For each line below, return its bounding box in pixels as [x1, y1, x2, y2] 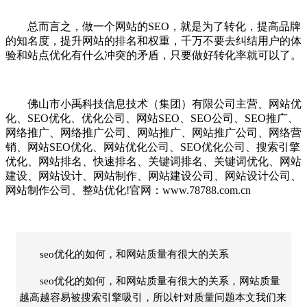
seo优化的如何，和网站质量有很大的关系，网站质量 [40, 275, 280, 286]
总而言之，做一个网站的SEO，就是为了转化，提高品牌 [5, 20, 301, 32]
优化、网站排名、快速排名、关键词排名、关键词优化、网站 [5, 155, 302, 167]
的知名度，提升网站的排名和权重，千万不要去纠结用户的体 [5, 34, 302, 47]
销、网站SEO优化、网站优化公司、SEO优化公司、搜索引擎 [5, 140, 300, 153]
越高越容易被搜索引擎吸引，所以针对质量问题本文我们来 [19, 291, 286, 303]
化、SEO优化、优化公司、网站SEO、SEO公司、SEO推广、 [5, 112, 299, 124]
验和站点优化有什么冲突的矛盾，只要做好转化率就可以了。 [5, 49, 302, 61]
